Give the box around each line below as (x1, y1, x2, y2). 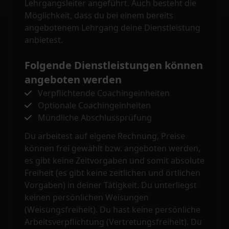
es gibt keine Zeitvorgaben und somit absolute (25, 155, 204, 166)
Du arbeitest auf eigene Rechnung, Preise (25, 130, 185, 142)
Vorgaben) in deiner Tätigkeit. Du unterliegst (25, 179, 197, 191)
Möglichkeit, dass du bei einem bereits (25, 10, 173, 21)
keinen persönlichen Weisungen (25, 192, 149, 203)
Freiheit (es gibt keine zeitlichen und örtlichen (25, 167, 200, 178)
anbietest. (25, 34, 63, 45)
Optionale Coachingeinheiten (38, 100, 151, 111)
